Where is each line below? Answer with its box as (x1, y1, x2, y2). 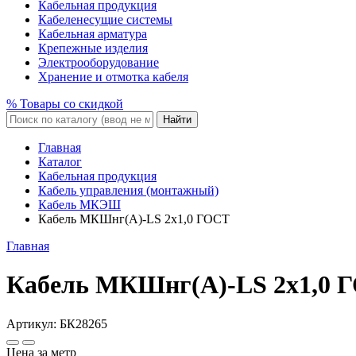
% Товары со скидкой (6, 97, 123, 110)
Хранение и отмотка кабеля (38, 70, 188, 83)
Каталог (38, 155, 82, 168)
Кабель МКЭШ (38, 198, 121, 211)
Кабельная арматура (38, 27, 147, 41)
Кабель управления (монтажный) (38, 184, 219, 197)
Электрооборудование (38, 56, 159, 69)
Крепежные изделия (38, 41, 148, 55)
